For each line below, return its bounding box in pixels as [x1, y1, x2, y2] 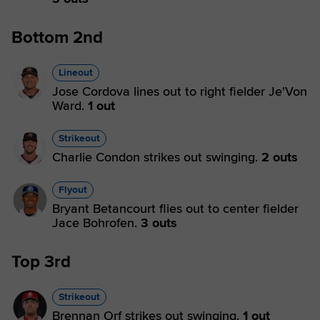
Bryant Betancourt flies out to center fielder [52, 201, 299, 216]
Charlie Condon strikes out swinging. [52, 149, 261, 165]
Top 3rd [11, 251, 71, 272]
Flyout [59, 184, 87, 196]
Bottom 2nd [11, 27, 103, 48]
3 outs [141, 215, 177, 231]
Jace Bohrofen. [52, 215, 141, 231]
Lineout [59, 66, 93, 79]
